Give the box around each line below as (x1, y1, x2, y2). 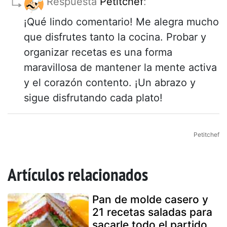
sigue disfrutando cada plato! (24, 92, 163, 104)
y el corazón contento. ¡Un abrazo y (24, 77, 196, 89)
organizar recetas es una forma (24, 46, 172, 59)
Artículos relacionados (8, 163, 148, 186)
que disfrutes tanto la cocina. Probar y (24, 31, 206, 44)
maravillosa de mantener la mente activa (24, 61, 217, 74)
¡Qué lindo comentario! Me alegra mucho (24, 16, 219, 28)
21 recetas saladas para (92, 206, 212, 219)
